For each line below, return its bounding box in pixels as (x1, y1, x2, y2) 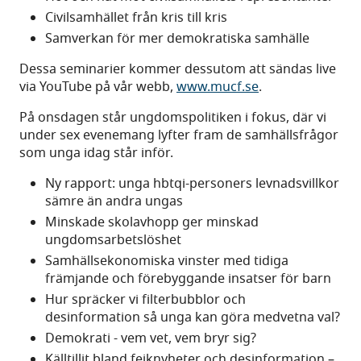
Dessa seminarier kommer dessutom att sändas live (19, 60, 336, 80)
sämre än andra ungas (45, 192, 183, 212)
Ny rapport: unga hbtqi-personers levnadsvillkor (45, 174, 339, 194)
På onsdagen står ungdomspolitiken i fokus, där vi (19, 108, 326, 128)
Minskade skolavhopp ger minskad (45, 213, 259, 233)
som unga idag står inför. (19, 143, 173, 164)
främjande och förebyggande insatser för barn (45, 269, 331, 289)
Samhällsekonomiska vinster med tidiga (45, 251, 288, 272)
